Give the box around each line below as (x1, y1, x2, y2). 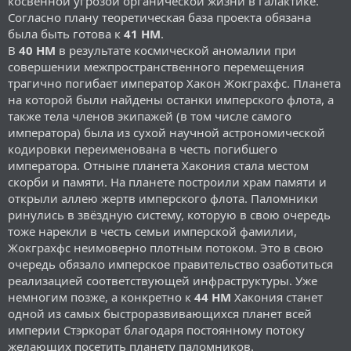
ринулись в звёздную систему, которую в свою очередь (8, 206, 331, 223)
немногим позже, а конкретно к (8, 288, 194, 305)
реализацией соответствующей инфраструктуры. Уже (8, 272, 317, 288)
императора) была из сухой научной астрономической (8, 124, 325, 140)
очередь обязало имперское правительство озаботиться (8, 255, 333, 272)
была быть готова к (8, 25, 124, 42)
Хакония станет (231, 288, 323, 305)
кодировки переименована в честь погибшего (8, 140, 277, 157)
